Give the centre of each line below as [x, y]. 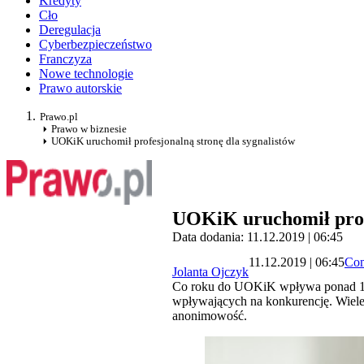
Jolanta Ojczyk [210, 272]
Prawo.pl [59, 117]
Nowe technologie [86, 74]
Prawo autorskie [80, 89]
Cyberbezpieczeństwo [95, 45]
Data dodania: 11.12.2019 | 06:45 [258, 237]
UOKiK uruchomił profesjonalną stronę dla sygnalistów [173, 141]
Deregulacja [70, 30]
